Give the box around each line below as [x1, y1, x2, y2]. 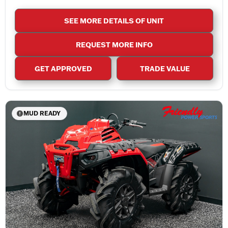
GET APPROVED [34, 63, 92, 73]
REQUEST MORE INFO [75, 39, 153, 49]
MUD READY [23, 109, 61, 117]
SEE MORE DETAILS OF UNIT [64, 15, 164, 25]
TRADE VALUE [140, 63, 190, 73]
